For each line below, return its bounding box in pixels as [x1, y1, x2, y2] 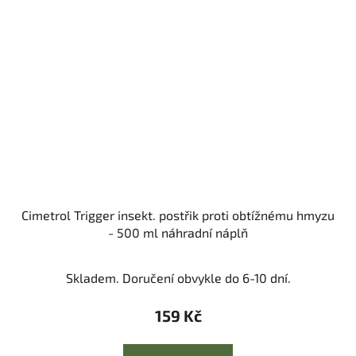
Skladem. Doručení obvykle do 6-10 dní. [65, 270, 291, 286]
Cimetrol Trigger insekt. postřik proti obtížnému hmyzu [21, 207, 335, 223]
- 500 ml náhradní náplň [108, 225, 248, 241]
